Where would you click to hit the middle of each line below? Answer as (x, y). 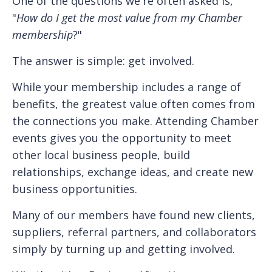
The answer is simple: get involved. (103, 60)
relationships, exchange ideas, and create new (133, 172)
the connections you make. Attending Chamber (135, 121)
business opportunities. (75, 189)
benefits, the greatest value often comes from (134, 104)
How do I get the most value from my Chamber (129, 17)
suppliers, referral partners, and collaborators (134, 232)
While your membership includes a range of (127, 87)
